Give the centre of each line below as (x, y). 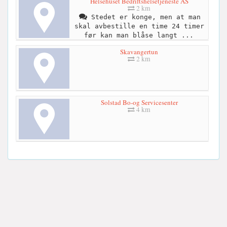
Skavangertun (139, 51)
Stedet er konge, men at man (144, 17)
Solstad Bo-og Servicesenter (139, 102)
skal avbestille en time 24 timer (139, 26)
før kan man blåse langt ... (139, 35)
